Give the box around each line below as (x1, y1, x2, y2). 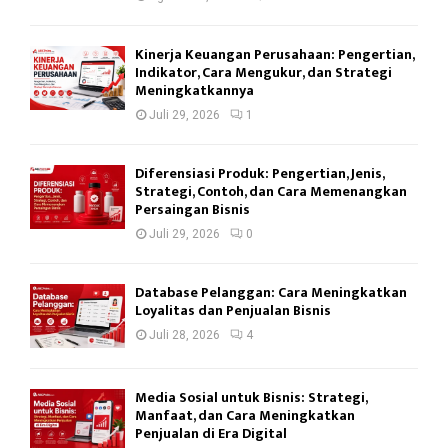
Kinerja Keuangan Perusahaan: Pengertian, (135, 43, 414, 67)
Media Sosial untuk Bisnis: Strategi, (135, 385, 367, 409)
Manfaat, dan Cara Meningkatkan (135, 403, 355, 427)
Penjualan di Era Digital (135, 421, 287, 445)
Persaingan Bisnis (135, 198, 250, 222)
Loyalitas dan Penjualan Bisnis (135, 299, 331, 323)
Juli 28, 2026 (149, 328, 220, 343)
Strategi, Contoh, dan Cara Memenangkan (135, 180, 407, 204)
